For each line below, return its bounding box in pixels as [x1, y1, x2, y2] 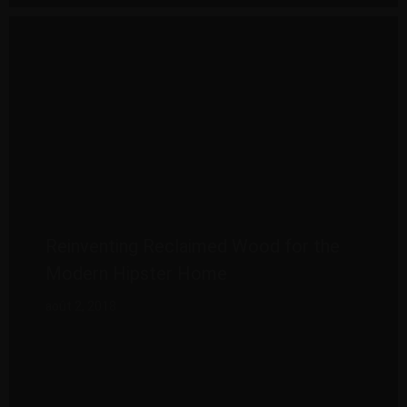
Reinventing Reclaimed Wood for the [45, 233, 340, 261]
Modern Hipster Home [45, 261, 227, 288]
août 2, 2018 [45, 297, 116, 317]
